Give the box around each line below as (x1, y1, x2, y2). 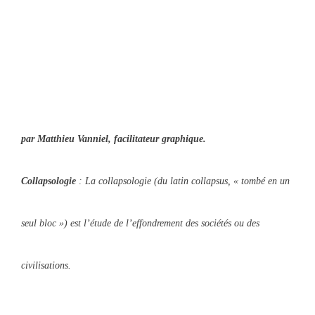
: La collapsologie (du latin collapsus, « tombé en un (76, 176, 290, 187)
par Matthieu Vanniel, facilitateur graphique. (21, 134, 206, 145)
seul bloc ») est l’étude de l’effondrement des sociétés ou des (21, 218, 259, 229)
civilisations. (21, 260, 71, 271)
